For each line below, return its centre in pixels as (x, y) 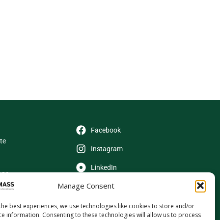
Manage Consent (86, 186)
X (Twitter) (107, 186)
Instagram (107, 149)
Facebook (106, 130)
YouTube (104, 205)
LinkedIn (104, 167)
